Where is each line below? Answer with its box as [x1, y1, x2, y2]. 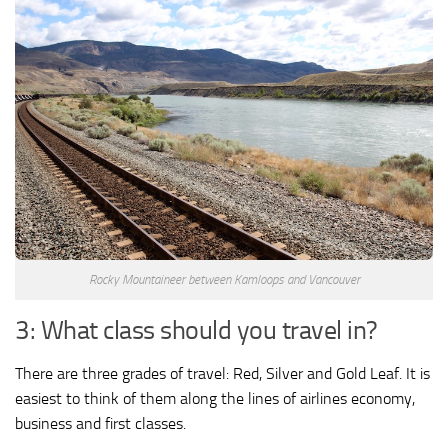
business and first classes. [15, 414, 186, 434]
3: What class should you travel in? [15, 315, 378, 347]
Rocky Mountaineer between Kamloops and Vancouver [88, 272, 360, 288]
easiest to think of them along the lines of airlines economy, [15, 389, 415, 409]
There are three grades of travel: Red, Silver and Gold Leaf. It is [15, 364, 430, 384]
